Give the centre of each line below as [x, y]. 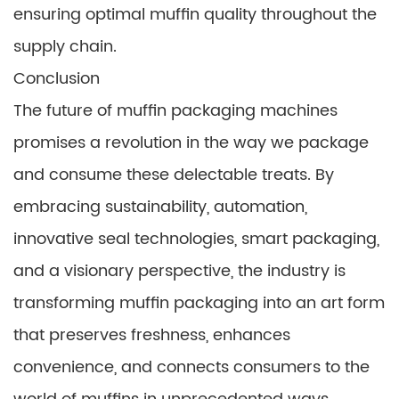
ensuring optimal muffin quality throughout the [195, 15]
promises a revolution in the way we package [191, 143]
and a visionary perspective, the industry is [179, 271]
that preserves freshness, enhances [152, 335]
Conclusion [57, 79]
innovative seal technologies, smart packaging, [196, 239]
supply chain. [65, 47]
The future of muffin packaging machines [175, 111]
